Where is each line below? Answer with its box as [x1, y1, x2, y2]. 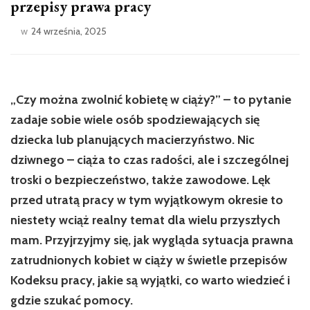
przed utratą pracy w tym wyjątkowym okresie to [10, 192, 283, 208]
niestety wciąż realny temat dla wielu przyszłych [10, 212, 280, 228]
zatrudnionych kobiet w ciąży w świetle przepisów [10, 253, 287, 268]
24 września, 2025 [31, 25, 107, 38]
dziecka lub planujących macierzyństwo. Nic [10, 132, 255, 148]
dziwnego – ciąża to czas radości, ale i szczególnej [10, 152, 289, 168]
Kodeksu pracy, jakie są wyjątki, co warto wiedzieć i [10, 273, 290, 289]
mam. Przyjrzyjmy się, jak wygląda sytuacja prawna [10, 232, 293, 248]
